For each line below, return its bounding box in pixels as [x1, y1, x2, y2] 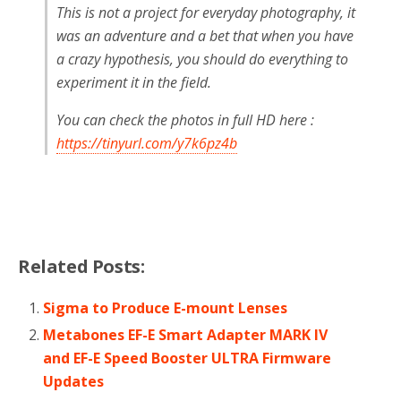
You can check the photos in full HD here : [56, 109, 314, 130]
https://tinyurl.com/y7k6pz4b [56, 132, 237, 153]
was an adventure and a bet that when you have [56, 25, 354, 46]
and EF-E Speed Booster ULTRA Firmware [43, 347, 332, 368]
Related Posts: [18, 253, 145, 278]
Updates [43, 371, 105, 391]
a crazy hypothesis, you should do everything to [56, 48, 348, 69]
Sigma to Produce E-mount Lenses [43, 297, 288, 318]
